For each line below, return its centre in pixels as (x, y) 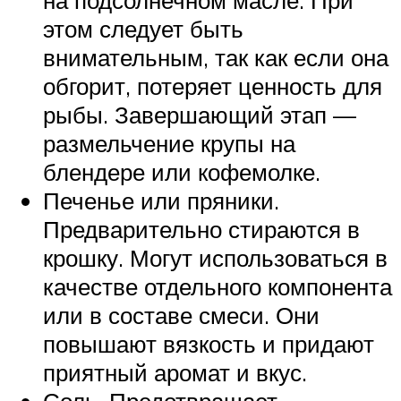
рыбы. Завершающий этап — (200, 115)
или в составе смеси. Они (181, 316)
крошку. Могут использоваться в (215, 258)
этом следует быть (143, 29)
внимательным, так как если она (216, 58)
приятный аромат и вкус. (175, 373)
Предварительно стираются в (201, 230)
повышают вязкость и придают (209, 344)
